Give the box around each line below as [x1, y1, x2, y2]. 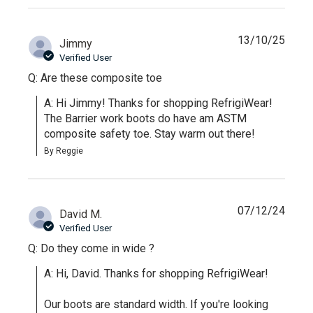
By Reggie [44, 145, 84, 156]
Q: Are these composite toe [28, 71, 163, 85]
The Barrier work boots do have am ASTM [44, 111, 247, 125]
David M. [59, 207, 103, 221]
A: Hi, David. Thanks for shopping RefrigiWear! [44, 266, 269, 280]
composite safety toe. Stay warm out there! [44, 126, 256, 140]
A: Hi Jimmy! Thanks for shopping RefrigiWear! [44, 96, 273, 110]
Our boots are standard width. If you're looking [44, 297, 269, 311]
